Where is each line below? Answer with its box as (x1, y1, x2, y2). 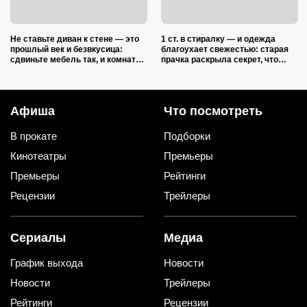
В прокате (10, 130, 57, 142)
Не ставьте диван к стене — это (10, 34, 139, 44)
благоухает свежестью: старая (161, 44, 288, 54)
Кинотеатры (10, 149, 66, 162)
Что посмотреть (164, 103, 262, 118)
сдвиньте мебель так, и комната (10, 54, 140, 64)
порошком (161, 75, 202, 85)
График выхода (10, 256, 83, 269)
